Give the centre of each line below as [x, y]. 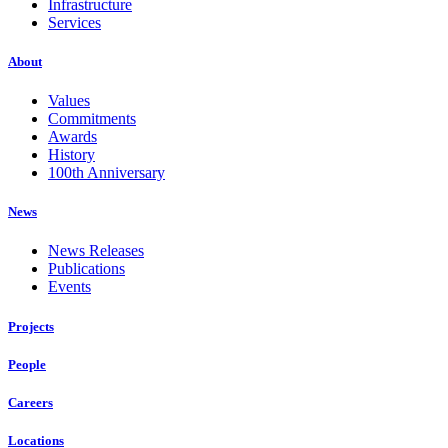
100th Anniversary [106, 173]
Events [69, 287]
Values [69, 101]
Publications [86, 269]
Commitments [92, 119]
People [27, 364]
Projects [31, 326]
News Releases [96, 251]
